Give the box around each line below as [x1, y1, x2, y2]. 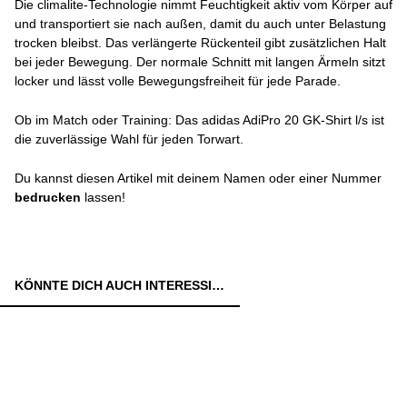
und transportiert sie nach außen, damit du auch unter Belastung [15, 16, 386, 31]
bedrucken [15, 190, 81, 204]
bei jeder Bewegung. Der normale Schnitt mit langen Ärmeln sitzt [15, 55, 385, 69]
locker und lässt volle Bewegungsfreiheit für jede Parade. [15, 74, 341, 88]
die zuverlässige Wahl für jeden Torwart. [15, 132, 243, 146]
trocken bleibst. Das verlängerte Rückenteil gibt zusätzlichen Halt [15, 35, 386, 50]
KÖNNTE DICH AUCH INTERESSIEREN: [212, 278, 224, 293]
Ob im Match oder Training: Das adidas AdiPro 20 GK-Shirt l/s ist [15, 113, 384, 127]
